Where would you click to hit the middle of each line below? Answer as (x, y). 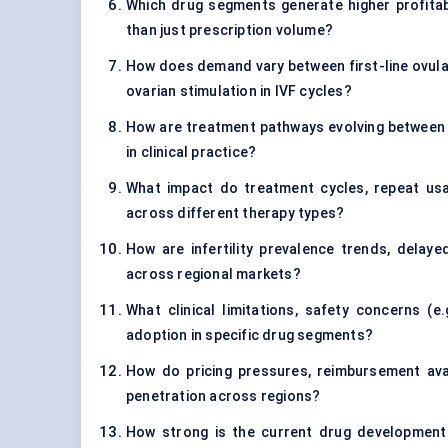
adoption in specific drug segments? (249, 335)
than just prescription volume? (229, 30)
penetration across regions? (223, 396)
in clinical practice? (191, 152)
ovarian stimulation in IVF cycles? (239, 91)
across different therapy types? (235, 213)
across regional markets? (213, 274)
